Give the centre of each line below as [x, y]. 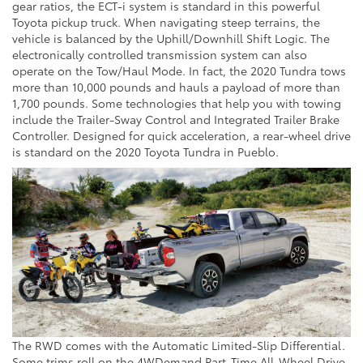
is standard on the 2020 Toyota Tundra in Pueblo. [145, 152]
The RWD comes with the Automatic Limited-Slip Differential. [179, 346]
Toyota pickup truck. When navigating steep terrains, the [166, 22]
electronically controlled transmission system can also [160, 55]
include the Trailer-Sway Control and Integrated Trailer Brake [176, 120]
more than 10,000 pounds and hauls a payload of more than [176, 87]
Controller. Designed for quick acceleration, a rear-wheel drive [181, 136]
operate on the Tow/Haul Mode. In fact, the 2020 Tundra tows [179, 71]
